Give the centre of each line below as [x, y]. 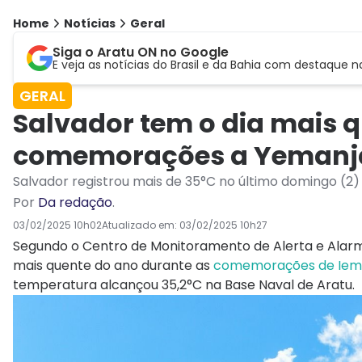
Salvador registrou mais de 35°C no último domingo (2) [186, 182]
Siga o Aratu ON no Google [141, 53]
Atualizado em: [141, 225]
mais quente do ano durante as [113, 266]
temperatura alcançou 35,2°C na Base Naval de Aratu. [184, 285]
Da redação [75, 203]
